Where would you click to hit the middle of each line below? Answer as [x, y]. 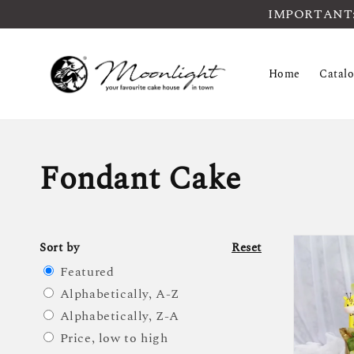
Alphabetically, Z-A [120, 316]
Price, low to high [114, 339]
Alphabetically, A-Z [120, 294]
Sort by [60, 247]
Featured [87, 272]
